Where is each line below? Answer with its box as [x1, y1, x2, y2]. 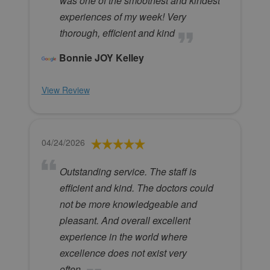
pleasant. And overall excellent [59, 213, 190, 228]
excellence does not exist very [59, 246, 187, 260]
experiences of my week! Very [59, 10, 186, 24]
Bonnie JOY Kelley [58, 51, 144, 65]
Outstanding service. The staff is [59, 165, 196, 179]
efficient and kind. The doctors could [59, 181, 213, 195]
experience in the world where [59, 230, 187, 244]
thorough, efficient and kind [59, 26, 175, 40]
